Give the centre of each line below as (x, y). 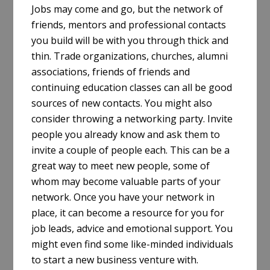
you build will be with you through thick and (130, 41)
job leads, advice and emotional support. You (132, 229)
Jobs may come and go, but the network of (127, 9)
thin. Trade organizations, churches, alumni (130, 56)
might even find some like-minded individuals (133, 244)
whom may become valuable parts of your (126, 182)
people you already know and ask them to (126, 135)
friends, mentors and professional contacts (129, 25)
